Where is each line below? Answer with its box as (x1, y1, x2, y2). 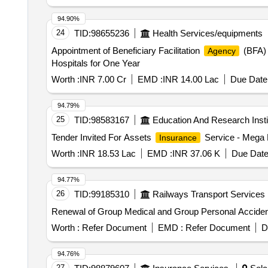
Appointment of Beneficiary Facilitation (51, 45, 202, 56)
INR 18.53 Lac (79, 148, 136, 159)
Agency (207, 46, 236, 56)
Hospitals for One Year (51, 58, 140, 68)
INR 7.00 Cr (79, 74, 126, 84)
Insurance (159, 133, 197, 142)
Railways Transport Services (152, 189, 265, 199)
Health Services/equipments (152, 28, 263, 38)
